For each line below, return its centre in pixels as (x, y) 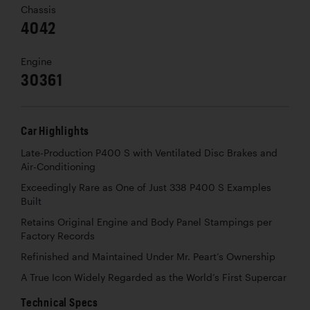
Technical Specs (60, 302)
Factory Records (58, 236)
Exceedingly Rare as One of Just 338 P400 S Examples (146, 187)
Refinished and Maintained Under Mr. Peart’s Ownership (148, 256)
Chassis (38, 9)
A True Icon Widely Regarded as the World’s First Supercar (154, 277)
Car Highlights (55, 130)
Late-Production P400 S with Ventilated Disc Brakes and (149, 153)
